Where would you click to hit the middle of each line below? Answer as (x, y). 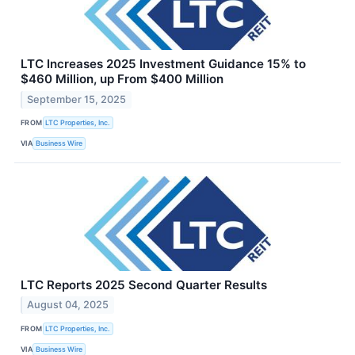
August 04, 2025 (68, 305)
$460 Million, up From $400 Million (122, 78)
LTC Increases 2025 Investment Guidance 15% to (163, 63)
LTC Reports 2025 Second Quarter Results (144, 284)
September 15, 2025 (77, 99)
